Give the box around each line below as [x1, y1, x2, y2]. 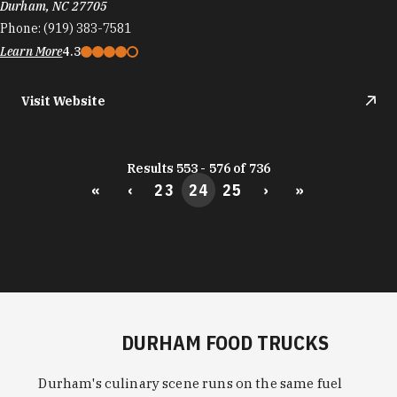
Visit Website [21, 92, 105, 109]
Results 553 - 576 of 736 [126, 160, 271, 176]
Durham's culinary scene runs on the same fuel [38, 374, 343, 392]
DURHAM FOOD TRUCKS [121, 329, 330, 355]
